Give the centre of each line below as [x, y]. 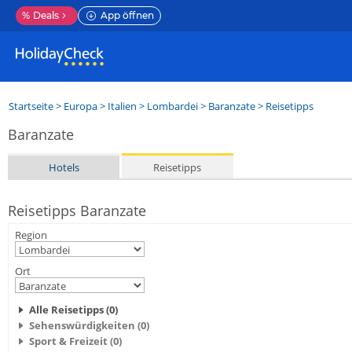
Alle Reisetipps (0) [73, 310]
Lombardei [172, 106]
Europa [81, 106]
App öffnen [127, 15]
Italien [122, 106]
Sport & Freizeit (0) [75, 341]
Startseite [31, 106]
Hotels [64, 167]
